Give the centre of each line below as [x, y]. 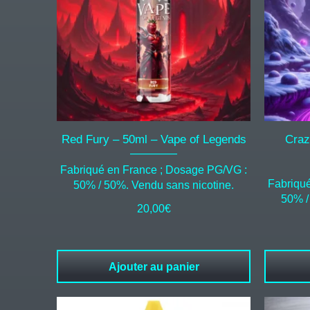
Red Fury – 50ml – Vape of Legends [154, 140]
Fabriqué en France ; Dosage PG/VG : [154, 170]
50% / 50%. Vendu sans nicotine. [154, 185]
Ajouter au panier [154, 267]
